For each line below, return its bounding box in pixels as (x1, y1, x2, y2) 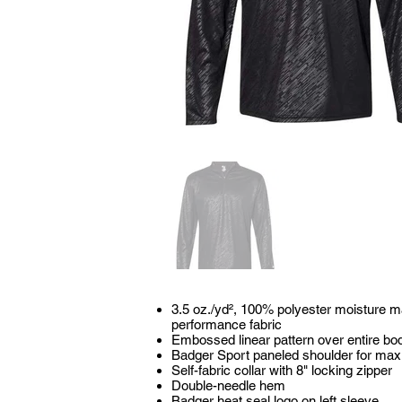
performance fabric (171, 316, 282, 332)
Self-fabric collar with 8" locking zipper (171, 362, 392, 378)
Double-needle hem (171, 377, 285, 393)
